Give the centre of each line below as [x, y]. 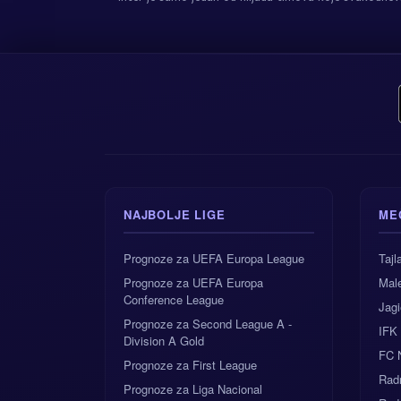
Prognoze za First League [190, 365]
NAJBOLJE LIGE [175, 214]
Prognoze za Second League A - [208, 324]
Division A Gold [164, 341]
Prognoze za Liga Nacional [193, 389]
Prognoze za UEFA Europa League [214, 258]
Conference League [174, 299]
